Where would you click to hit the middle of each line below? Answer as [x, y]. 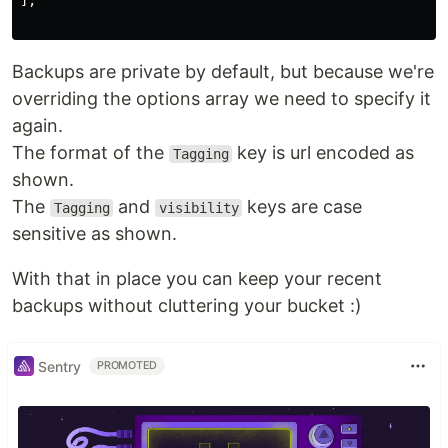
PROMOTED [127, 365]
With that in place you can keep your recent [197, 278]
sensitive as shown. [94, 233]
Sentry [59, 366]
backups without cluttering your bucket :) [187, 305]
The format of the [90, 152]
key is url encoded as [323, 152]
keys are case [302, 206]
